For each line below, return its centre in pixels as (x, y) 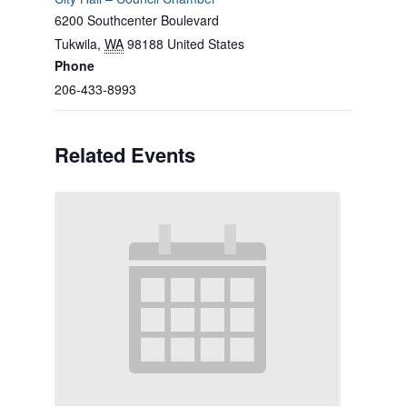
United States (206, 44)
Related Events (125, 154)
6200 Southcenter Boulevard (137, 20)
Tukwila (76, 44)
